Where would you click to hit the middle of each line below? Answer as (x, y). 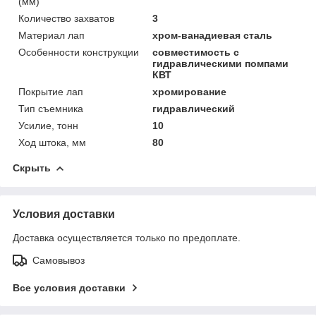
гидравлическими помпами (221, 63)
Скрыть (32, 168)
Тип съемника (51, 108)
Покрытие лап (51, 91)
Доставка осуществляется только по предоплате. (127, 237)
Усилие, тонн (48, 125)
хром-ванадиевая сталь (213, 35)
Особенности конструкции (79, 52)
